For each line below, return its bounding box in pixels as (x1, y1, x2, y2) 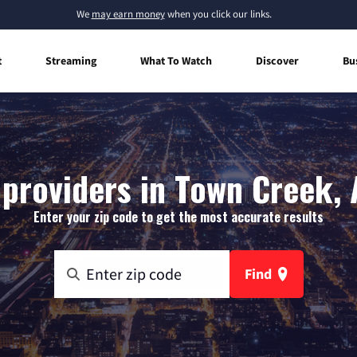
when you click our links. (164, 7, 272, 21)
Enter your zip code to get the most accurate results (33, 206, 324, 226)
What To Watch (140, 53, 212, 68)
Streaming (45, 53, 96, 68)
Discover (256, 53, 299, 68)
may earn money (91, 7, 165, 21)
